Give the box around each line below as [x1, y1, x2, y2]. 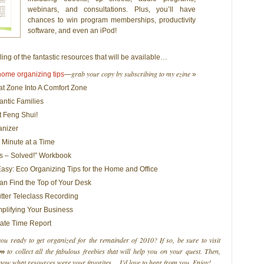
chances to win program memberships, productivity [28, 16, 196, 24]
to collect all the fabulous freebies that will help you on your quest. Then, [5, 246, 220, 256]
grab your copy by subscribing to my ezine [71, 69, 190, 78]
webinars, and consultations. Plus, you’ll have [28, 5, 196, 14]
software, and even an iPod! [28, 27, 117, 35]
